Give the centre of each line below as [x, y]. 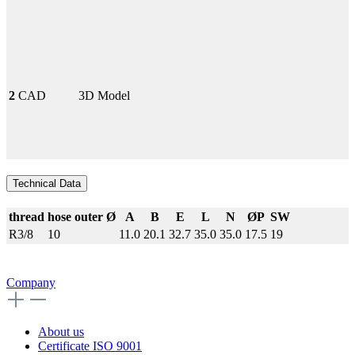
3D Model [104, 95]
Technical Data [47, 183]
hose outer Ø [82, 216]
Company [31, 282]
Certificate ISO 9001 [90, 345]
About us [61, 331]
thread [27, 216]
